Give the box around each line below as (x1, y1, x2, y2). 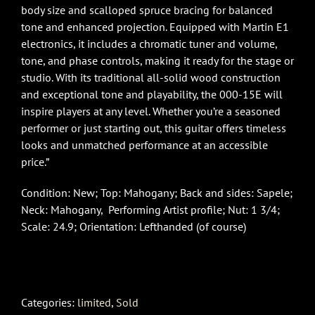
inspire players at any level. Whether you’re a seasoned (21, 103, 281, 118)
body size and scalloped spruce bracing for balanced (21, 2, 273, 17)
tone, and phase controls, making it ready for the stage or (21, 53, 294, 67)
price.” (21, 154, 49, 169)
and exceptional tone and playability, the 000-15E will (21, 86, 283, 101)
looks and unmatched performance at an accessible (21, 137, 268, 152)
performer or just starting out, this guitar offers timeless (21, 120, 286, 135)
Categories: (21, 295, 77, 309)
